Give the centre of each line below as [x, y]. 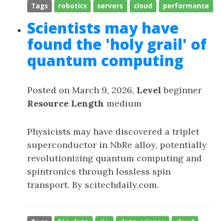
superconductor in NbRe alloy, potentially [117, 145]
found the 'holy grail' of [117, 44]
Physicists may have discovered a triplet [113, 131]
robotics [73, 6]
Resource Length [66, 103]
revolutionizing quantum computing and [114, 158]
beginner [182, 90]
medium [123, 103]
